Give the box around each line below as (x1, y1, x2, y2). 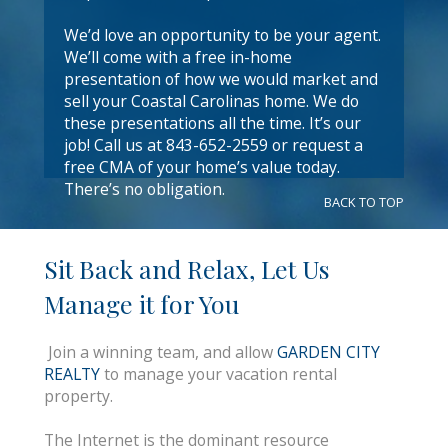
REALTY (44, 363, 100, 385)
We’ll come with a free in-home (64, 46, 292, 68)
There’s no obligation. (64, 178, 225, 200)
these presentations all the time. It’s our (64, 112, 361, 134)
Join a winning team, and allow (44, 341, 277, 363)
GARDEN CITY (277, 341, 380, 363)
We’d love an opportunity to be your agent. (64, 24, 381, 46)
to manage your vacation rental (100, 363, 337, 385)
